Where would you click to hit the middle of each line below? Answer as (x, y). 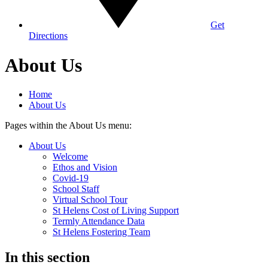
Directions (48, 36)
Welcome (70, 157)
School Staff (76, 189)
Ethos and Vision (85, 167)
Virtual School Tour (90, 200)
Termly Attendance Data (99, 221)
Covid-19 (71, 178)
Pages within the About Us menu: (68, 126)
